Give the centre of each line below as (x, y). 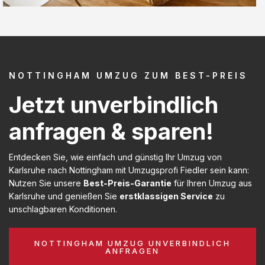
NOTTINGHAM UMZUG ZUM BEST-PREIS (128, 75)
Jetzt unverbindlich (114, 104)
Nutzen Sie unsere (46, 183)
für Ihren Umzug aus (212, 183)
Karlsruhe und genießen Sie (64, 196)
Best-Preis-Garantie (127, 183)
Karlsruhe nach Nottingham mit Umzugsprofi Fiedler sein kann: (129, 170)
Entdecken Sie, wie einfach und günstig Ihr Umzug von (115, 157)
